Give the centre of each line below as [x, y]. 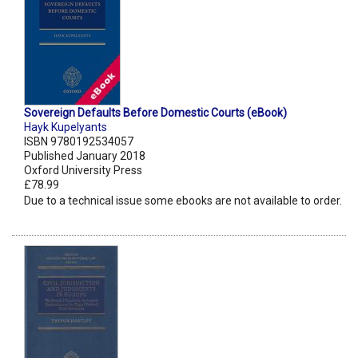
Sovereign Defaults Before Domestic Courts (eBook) [155, 113]
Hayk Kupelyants [66, 127]
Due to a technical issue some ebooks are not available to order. [183, 201]
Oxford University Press [83, 171]
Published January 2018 [85, 156]
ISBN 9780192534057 [79, 142]
